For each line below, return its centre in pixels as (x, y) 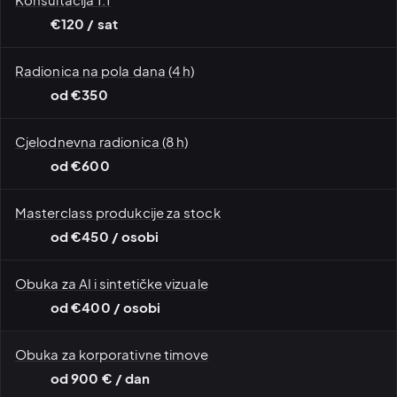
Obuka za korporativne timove (112, 354)
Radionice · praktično (81, 386)
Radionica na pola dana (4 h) (105, 70)
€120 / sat (84, 23)
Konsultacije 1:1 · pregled (299, 386)
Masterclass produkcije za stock (118, 212)
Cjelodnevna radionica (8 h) (102, 141)
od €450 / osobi (105, 236)
